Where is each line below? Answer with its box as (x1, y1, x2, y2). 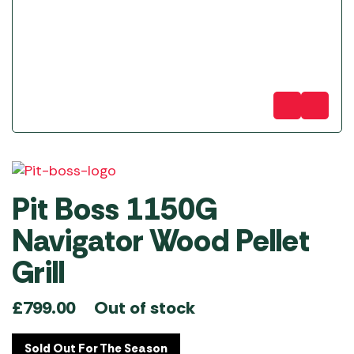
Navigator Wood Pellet (12, 221, 310, 261)
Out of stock (94, 296, 195, 319)
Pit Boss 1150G (12, 190, 217, 229)
